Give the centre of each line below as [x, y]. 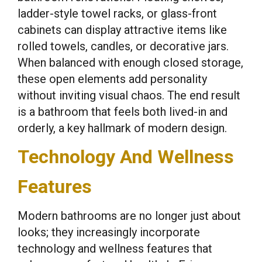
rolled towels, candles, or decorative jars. [123, 46]
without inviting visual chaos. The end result [129, 95]
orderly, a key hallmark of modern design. [122, 128]
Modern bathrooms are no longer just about [129, 216]
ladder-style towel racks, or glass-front [117, 13]
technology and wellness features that [115, 249]
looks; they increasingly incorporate [109, 232]
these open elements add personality [112, 79]
